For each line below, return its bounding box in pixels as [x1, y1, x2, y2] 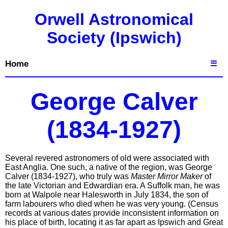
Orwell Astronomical [35, 10, 193, 28]
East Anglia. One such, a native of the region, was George [5, 163, 212, 172]
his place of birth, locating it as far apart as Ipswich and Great [5, 218, 223, 226]
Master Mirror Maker [131, 172, 203, 181]
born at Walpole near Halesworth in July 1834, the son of [5, 190, 208, 199]
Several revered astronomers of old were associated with [5, 154, 209, 162]
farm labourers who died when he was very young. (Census [5, 199, 218, 208]
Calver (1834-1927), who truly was [5, 172, 131, 181]
